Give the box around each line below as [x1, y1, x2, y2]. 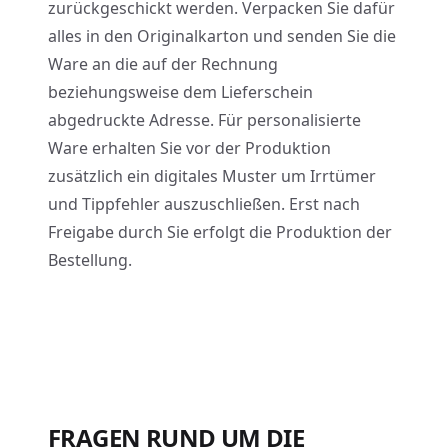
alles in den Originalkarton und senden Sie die [48, 25, 396, 47]
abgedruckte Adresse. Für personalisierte [48, 109, 361, 131]
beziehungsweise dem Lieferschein [48, 81, 313, 103]
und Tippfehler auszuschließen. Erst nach [48, 193, 360, 215]
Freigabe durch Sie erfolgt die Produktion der [48, 221, 392, 243]
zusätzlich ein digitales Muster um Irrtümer [48, 165, 376, 187]
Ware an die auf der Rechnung [48, 53, 278, 75]
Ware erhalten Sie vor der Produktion [48, 137, 331, 159]
